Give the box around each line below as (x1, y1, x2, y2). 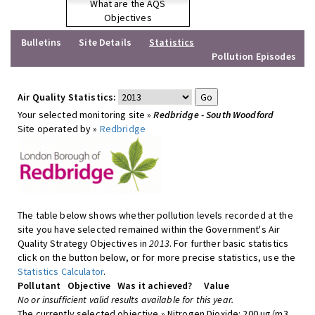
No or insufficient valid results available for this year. (18, 293, 233, 306)
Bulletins (21, 36, 62, 49)
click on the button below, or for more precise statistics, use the (18, 251, 296, 264)
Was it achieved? (117, 279, 193, 292)
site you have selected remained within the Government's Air (18, 223, 281, 236)
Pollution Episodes (212, 50, 296, 63)
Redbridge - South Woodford (153, 108, 274, 121)
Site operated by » (18, 122, 100, 135)
